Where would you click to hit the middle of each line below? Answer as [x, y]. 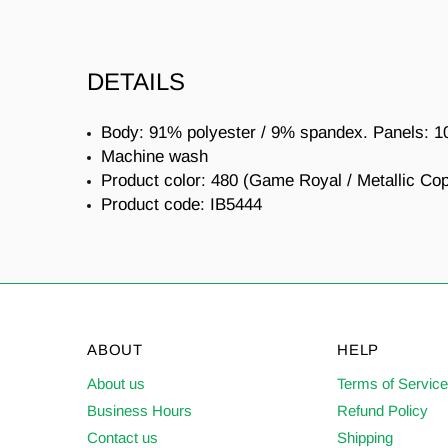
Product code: [155, 204]
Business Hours [139, 410]
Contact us [122, 437]
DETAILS [136, 81]
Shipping [365, 437]
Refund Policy [382, 410]
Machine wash [154, 156]
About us [116, 383]
